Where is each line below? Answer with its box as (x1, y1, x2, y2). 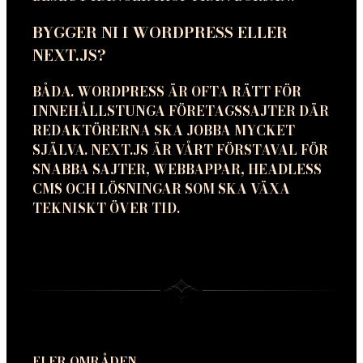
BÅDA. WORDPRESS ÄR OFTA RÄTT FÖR (32, 81, 301, 101)
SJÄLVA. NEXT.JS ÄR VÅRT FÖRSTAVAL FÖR (32, 139, 328, 160)
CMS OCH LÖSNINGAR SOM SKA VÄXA (32, 178, 290, 199)
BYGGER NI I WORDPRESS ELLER (32, 20, 288, 44)
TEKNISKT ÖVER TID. (32, 198, 180, 218)
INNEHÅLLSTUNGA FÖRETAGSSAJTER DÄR (32, 100, 329, 121)
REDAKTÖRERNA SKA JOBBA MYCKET (32, 120, 295, 140)
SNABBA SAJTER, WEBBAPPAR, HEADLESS (32, 159, 322, 179)
